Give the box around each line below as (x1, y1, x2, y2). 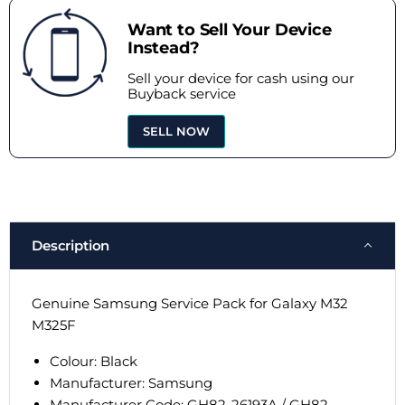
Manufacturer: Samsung (50, 373, 212, 391)
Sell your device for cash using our (127, 69, 354, 87)
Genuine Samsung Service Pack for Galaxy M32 (32, 294, 348, 312)
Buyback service (127, 84, 236, 102)
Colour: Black (50, 352, 137, 370)
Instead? (127, 37, 200, 58)
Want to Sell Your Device (127, 19, 332, 40)
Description (32, 236, 110, 254)
